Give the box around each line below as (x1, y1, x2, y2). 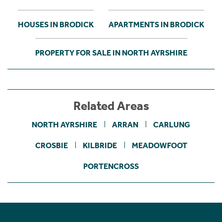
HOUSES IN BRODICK (18, 19, 94, 29)
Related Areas (73, 99, 149, 113)
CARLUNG (153, 119, 190, 129)
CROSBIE (35, 140, 68, 150)
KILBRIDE (82, 140, 117, 150)
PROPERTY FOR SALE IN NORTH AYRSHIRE (35, 48, 187, 57)
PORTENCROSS (83, 161, 139, 171)
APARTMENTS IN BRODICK (109, 19, 204, 29)
